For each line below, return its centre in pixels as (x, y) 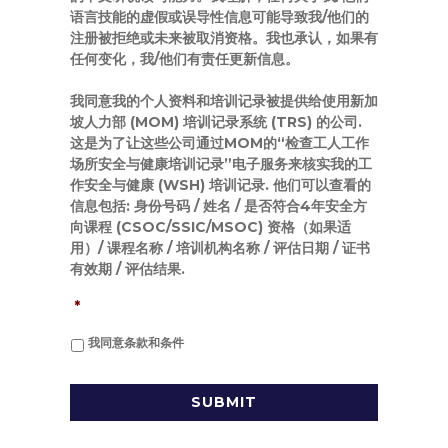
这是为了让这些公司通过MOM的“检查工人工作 (219, 143)
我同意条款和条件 (136, 342)
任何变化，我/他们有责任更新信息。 (184, 59)
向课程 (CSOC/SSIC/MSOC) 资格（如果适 (210, 227)
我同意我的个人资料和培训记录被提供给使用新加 (224, 101)
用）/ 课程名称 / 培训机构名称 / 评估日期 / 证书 (220, 248)
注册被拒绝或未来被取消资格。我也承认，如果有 (224, 38)
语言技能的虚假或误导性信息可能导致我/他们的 (219, 17)
